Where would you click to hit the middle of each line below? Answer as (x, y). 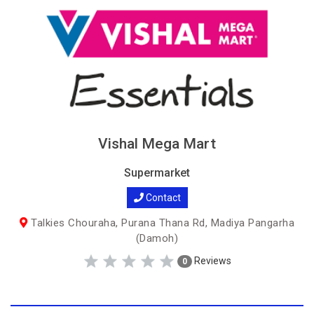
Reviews (212, 260)
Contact (162, 198)
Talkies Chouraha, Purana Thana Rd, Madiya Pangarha (161, 223)
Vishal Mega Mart (157, 144)
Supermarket (157, 173)
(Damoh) (157, 238)
